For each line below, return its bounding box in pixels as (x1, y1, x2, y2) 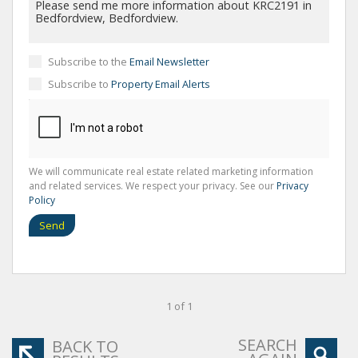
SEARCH (238, 333, 297, 356)
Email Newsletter (129, 54, 209, 69)
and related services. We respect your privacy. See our (29, 178, 276, 193)
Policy (29, 193, 55, 207)
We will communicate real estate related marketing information (29, 164, 313, 178)
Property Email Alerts (111, 76, 210, 91)
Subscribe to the (48, 54, 129, 69)
